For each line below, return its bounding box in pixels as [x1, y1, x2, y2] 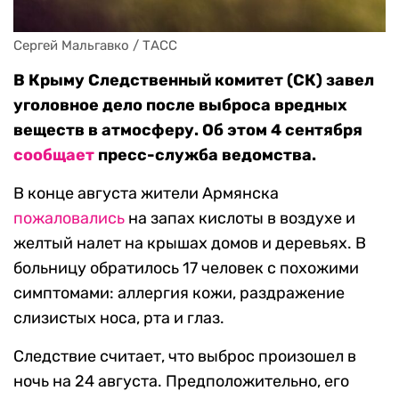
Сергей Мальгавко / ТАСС [13, 37, 177, 54]
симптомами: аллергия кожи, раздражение [13, 283, 345, 304]
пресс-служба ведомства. [94, 145, 316, 166]
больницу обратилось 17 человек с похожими [13, 258, 359, 279]
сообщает [13, 145, 94, 166]
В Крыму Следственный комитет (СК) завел [13, 70, 374, 91]
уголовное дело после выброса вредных [13, 95, 347, 116]
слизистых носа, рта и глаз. [13, 308, 224, 329]
